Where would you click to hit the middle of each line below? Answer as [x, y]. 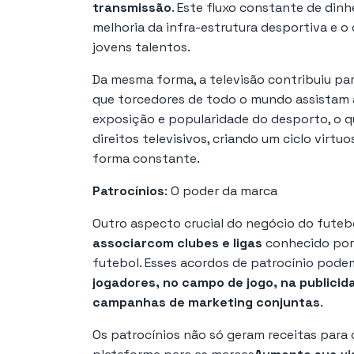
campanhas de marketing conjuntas [206, 302]
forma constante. [146, 158]
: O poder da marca [221, 190]
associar [120, 243]
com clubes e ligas [205, 243]
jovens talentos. [141, 47]
